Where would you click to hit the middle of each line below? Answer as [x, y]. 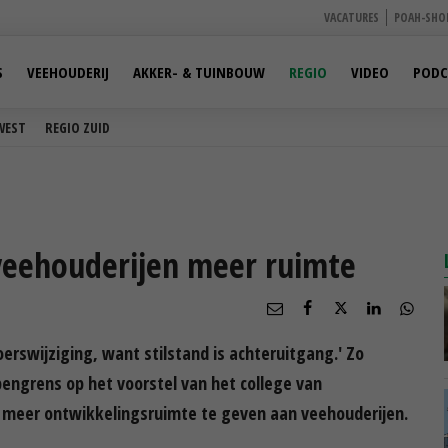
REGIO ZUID [77, 127]
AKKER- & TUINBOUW [199, 72]
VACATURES [351, 17]
